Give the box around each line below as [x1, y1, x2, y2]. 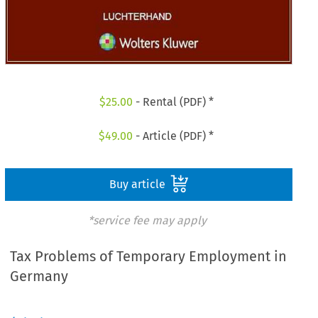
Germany [10, 268, 69, 285]
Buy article [109, 177, 168, 191]
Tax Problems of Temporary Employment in [10, 248, 287, 265]
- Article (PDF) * [133, 128, 214, 143]
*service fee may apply [87, 213, 207, 227]
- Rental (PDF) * [132, 95, 214, 109]
